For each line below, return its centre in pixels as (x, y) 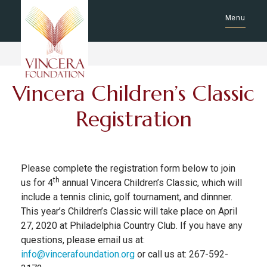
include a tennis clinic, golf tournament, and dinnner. (127, 197)
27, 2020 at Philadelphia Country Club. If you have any (132, 226)
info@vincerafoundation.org (78, 254)
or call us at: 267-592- (181, 254)
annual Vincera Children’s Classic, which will (151, 183)
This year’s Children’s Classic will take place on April (129, 211)
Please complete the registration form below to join (128, 168)
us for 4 (37, 183)
